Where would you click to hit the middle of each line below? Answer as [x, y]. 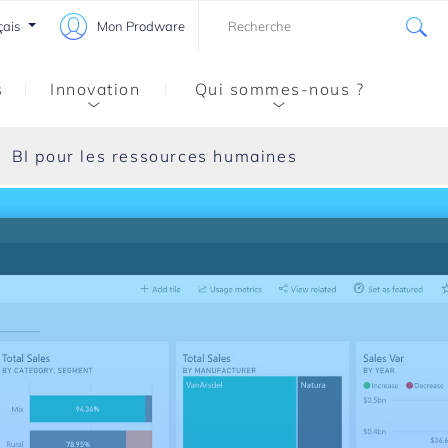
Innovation [95, 89]
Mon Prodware [140, 26]
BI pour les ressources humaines [154, 156]
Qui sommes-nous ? [279, 89]
